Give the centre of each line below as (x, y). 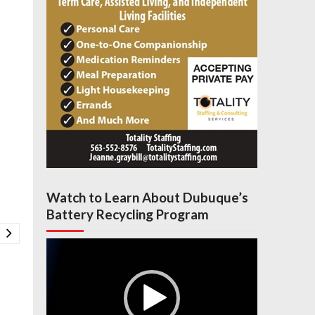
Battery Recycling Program (128, 214)
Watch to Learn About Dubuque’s (148, 197)
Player (62, 257)
